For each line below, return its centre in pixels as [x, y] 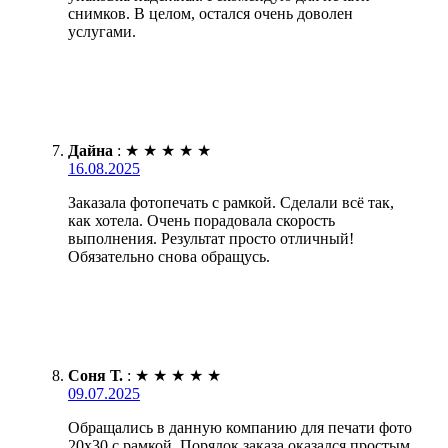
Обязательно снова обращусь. [169, 256]
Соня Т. [95, 375]
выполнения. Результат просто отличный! [211, 238]
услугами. [102, 31]
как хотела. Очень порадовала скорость [201, 220]
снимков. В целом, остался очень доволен [210, 13]
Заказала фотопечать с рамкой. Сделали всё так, [231, 202]
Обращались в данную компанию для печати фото [240, 427]
